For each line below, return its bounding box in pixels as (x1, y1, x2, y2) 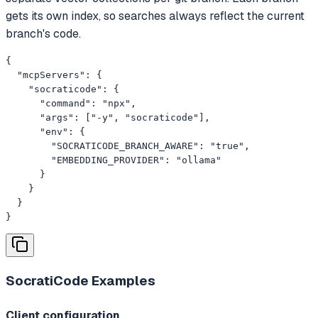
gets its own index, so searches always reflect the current (6, 8, 305, 23)
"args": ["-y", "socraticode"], (6, 111, 210, 123)
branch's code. (6, 26, 81, 41)
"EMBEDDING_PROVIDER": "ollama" (6, 154, 221, 165)
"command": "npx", (6, 97, 136, 109)
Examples (89, 272, 155, 290)
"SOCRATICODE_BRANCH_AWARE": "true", (6, 140, 250, 151)
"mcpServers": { (6, 69, 102, 80)
